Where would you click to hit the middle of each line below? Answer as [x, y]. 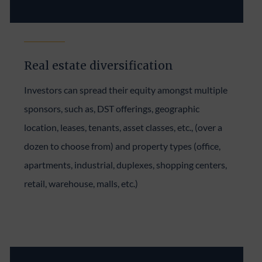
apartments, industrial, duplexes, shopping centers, [126, 164]
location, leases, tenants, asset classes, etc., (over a [123, 127]
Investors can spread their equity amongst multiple [126, 89]
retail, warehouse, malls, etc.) [81, 183]
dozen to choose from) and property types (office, [123, 146]
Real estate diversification [99, 65]
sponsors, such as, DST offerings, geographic [112, 108]
